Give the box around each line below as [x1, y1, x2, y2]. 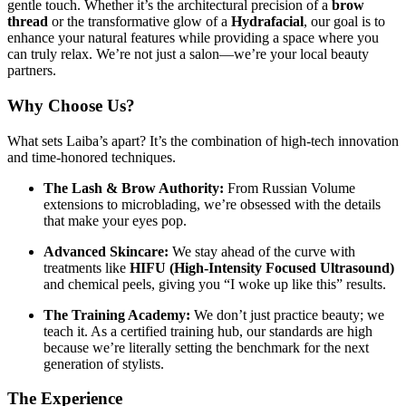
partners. [7, 63, 56, 79]
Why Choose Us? [7, 95, 135, 115]
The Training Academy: [43, 306, 190, 323]
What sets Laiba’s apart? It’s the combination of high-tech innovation [7, 132, 399, 149]
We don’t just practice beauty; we [190, 306, 384, 323]
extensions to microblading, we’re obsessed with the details [43, 196, 381, 212]
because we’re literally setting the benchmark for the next [43, 339, 369, 355]
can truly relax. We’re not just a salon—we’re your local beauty [7, 46, 369, 63]
